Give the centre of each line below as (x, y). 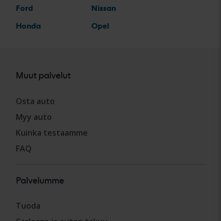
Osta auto (35, 101)
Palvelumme (40, 180)
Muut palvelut (43, 75)
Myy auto (34, 117)
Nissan (103, 8)
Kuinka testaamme (52, 132)
